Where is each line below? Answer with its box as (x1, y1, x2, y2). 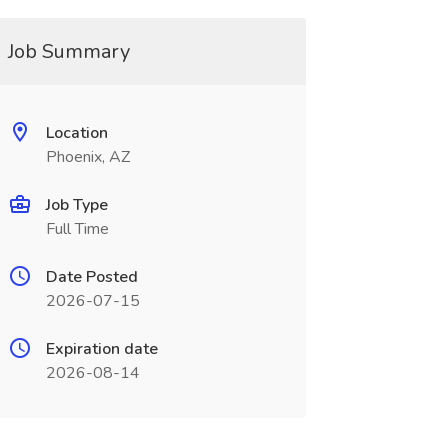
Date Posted (45, 266, 138, 288)
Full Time (45, 218, 109, 240)
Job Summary (7, 38, 130, 65)
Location (45, 122, 108, 144)
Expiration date (45, 338, 158, 360)
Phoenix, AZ (45, 146, 130, 168)
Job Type (45, 194, 108, 216)
